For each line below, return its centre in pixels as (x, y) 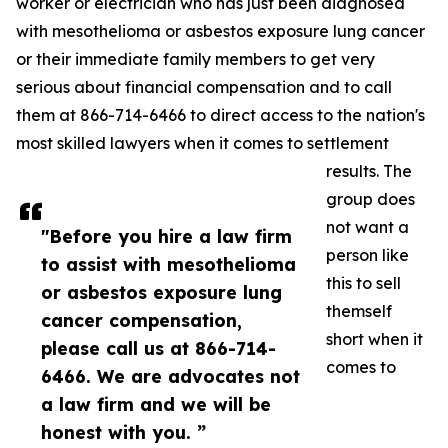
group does (370, 199)
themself (359, 311)
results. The (369, 171)
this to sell (363, 283)
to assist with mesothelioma (168, 264)
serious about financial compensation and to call (204, 87)
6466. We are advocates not (170, 376)
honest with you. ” (123, 432)
